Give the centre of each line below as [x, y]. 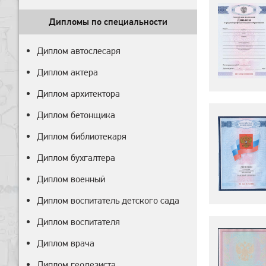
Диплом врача [66, 243]
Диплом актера [67, 72]
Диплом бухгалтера [76, 158]
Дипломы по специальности [108, 22]
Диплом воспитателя [78, 222]
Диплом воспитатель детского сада [108, 200]
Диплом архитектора [78, 94]
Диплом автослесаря [79, 51]
